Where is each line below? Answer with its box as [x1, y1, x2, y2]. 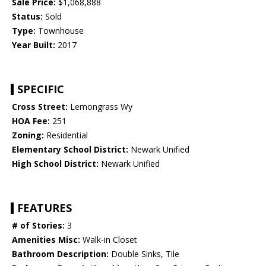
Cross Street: [12, 101, 68, 113]
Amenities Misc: [12, 234, 80, 246]
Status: [12, 11, 43, 23]
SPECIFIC [17, 82, 64, 97]
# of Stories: [12, 220, 65, 232]
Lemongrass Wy [68, 101, 132, 113]
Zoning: [12, 129, 44, 141]
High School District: [12, 158, 99, 170]
